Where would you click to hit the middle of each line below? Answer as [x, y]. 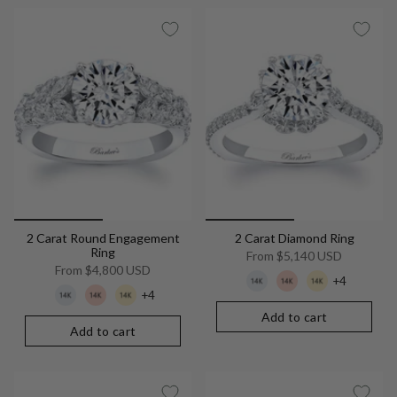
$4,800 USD [117, 270]
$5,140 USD [308, 256]
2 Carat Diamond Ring [294, 238]
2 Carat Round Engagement [103, 238]
